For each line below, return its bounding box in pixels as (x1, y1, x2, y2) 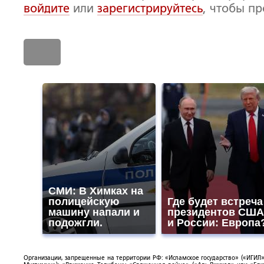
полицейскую (48, 196, 119, 207)
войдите (24, 2, 70, 15)
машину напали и (48, 206, 140, 218)
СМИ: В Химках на (48, 185, 143, 197)
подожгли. (48, 217, 103, 229)
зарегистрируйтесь (97, 2, 203, 15)
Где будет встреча (167, 196, 263, 207)
